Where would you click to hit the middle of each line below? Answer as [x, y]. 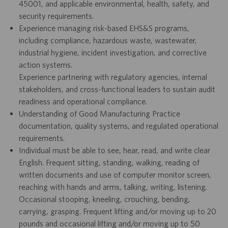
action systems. [45, 65]
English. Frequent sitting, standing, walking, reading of [109, 163]
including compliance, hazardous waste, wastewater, [108, 40]
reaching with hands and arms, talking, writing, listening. [113, 187]
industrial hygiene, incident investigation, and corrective [112, 53]
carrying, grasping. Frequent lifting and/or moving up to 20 [117, 211]
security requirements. [56, 16]
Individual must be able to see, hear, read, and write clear [114, 150]
